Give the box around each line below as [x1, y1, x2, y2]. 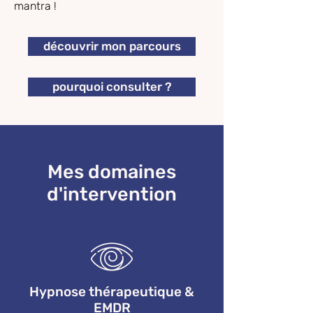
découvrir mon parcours [43, 39, 181, 53]
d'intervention [47, 183, 177, 205]
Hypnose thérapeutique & [29, 284, 194, 300]
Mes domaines [48, 161, 176, 183]
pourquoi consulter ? [52, 80, 172, 94]
